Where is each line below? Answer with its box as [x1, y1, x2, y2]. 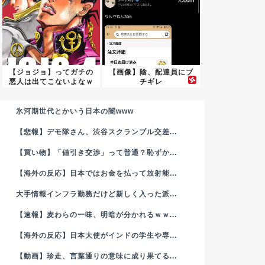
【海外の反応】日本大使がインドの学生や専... [15, 231, 177, 240]
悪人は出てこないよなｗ [8, 77, 93, 86]
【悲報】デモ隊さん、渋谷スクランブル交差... [15, 128, 177, 137]
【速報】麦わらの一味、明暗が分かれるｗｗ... [15, 211, 177, 219]
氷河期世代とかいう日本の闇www [15, 107, 134, 116]
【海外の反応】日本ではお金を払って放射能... [15, 169, 177, 178]
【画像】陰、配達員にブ [108, 68, 193, 77]
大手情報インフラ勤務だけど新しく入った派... [15, 190, 177, 199]
